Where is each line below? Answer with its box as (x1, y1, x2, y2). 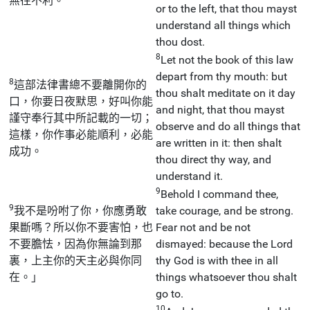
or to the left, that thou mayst (156, 1, 297, 15)
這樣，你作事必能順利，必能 (9, 127, 153, 141)
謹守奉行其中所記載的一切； (9, 111, 153, 125)
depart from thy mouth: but (156, 69, 287, 83)
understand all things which (156, 18, 291, 32)
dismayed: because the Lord (156, 237, 293, 250)
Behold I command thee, (161, 187, 278, 201)
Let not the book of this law (161, 53, 293, 66)
